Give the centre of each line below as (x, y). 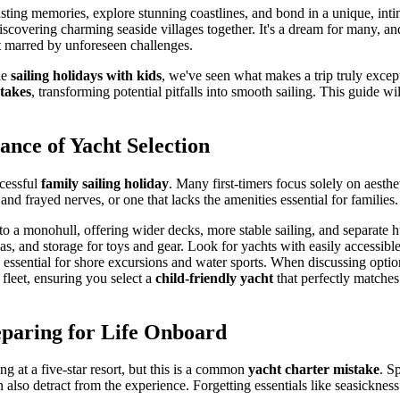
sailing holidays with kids (86, 75)
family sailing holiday (105, 183)
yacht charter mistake (314, 370)
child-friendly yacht (214, 278)
